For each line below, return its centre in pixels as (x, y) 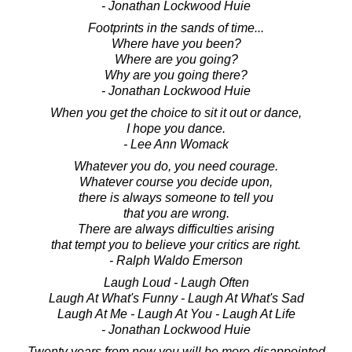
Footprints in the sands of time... (176, 27)
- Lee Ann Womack (176, 144)
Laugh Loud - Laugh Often (176, 282)
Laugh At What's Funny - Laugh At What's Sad (176, 298)
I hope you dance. (176, 128)
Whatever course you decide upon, (176, 181)
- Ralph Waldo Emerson (176, 260)
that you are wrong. (176, 213)
